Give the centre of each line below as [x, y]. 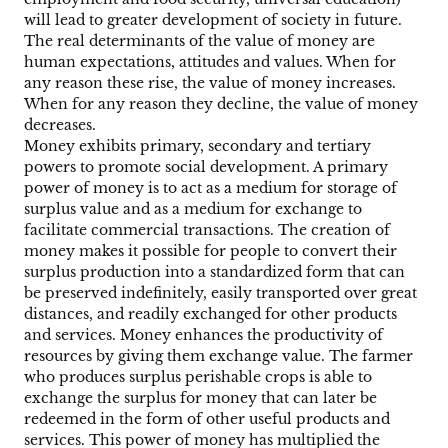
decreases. [60, 125]
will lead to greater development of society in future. [213, 20]
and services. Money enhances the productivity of [203, 335]
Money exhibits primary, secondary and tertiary [197, 146]
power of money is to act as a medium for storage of [210, 188]
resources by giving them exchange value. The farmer [218, 356]
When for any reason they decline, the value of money [221, 104]
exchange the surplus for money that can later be [200, 398]
